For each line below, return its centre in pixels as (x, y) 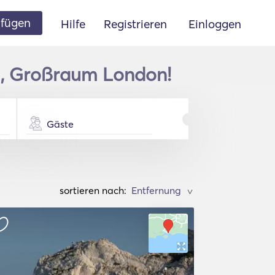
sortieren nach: (93, 190)
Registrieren (135, 24)
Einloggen (215, 24)
